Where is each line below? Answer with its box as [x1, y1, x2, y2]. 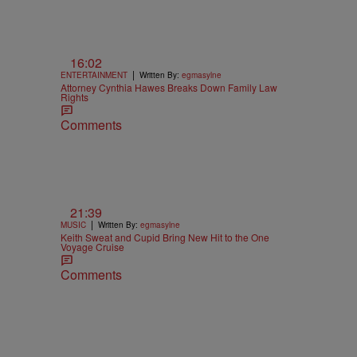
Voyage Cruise [61, 240, 124, 254]
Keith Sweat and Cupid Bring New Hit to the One [61, 230, 269, 245]
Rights [61, 89, 88, 104]
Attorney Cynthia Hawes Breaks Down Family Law [61, 80, 277, 94]
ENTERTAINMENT [61, 69, 127, 80]
